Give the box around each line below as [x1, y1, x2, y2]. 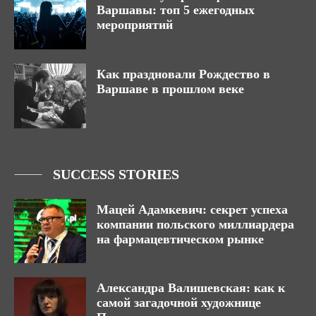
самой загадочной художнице [97, 296, 261, 310]
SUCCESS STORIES [53, 166, 179, 182]
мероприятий [97, 18, 173, 32]
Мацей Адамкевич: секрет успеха [97, 202, 288, 217]
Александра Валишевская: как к [97, 281, 285, 296]
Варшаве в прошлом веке [97, 81, 244, 96]
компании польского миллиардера [97, 217, 294, 231]
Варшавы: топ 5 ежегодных [97, 3, 255, 18]
